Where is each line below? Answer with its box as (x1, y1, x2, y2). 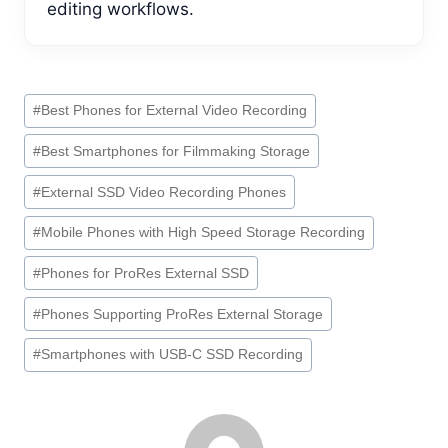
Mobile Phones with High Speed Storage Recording (41, 225, 366, 241)
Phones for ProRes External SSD (41, 265, 250, 281)
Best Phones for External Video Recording (41, 103, 308, 119)
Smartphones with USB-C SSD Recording (41, 347, 304, 363)
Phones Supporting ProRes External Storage (41, 306, 324, 322)
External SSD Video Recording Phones (41, 184, 287, 200)
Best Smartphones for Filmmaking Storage (41, 143, 311, 159)
